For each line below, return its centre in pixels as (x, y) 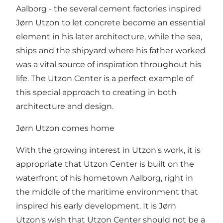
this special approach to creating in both (96, 92)
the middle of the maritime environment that (107, 192)
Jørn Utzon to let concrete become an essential (111, 22)
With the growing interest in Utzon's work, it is (108, 150)
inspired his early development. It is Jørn (96, 206)
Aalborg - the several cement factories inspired (109, 8)
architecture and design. (65, 106)
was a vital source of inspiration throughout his (109, 64)
